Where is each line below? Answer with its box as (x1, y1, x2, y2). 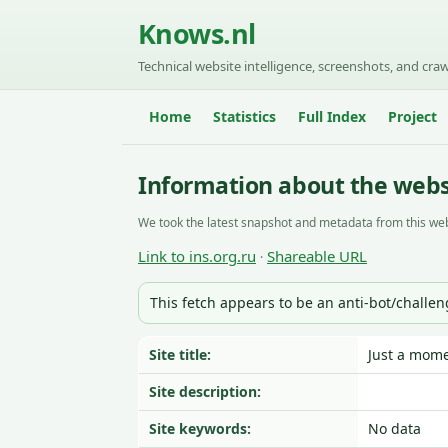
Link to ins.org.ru (138, 246, 256, 266)
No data (368, 419, 421, 438)
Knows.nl (138, 15, 256, 52)
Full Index (298, 107, 366, 126)
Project (388, 107, 437, 126)
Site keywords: (149, 419, 251, 438)
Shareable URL (267, 246, 367, 266)
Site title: (149, 345, 211, 364)
